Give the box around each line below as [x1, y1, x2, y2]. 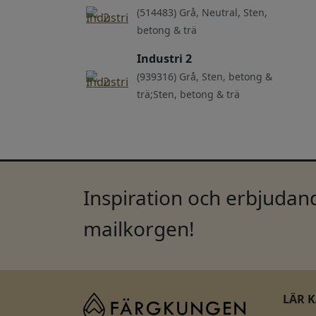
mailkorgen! [83, 214, 195, 242]
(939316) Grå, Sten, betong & [137, 69, 272, 83]
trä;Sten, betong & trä [137, 87, 240, 101]
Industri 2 [137, 50, 192, 66]
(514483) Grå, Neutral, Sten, [137, 5, 267, 19]
